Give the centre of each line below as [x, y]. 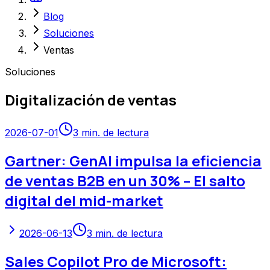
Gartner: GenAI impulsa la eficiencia [133, 160]
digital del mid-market [84, 200]
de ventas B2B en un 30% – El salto [125, 180]
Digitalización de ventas [91, 100]
